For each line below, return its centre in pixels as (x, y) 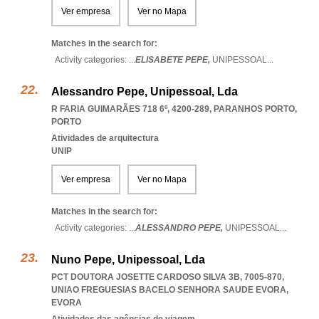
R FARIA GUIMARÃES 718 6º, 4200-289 (130, 109)
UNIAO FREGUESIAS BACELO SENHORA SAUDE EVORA (169, 290)
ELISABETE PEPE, (174, 60)
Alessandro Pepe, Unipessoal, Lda (145, 91)
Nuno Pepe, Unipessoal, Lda (128, 260)
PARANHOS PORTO (254, 109)
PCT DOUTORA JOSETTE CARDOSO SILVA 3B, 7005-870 (167, 277)
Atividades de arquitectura (105, 138)
